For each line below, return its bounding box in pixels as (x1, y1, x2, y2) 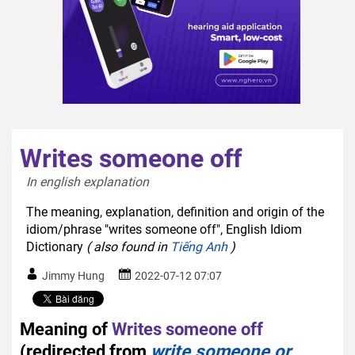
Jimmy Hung (42, 269, 105, 282)
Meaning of (20, 318, 108, 339)
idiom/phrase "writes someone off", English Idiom (26, 221, 302, 237)
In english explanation (26, 174, 155, 189)
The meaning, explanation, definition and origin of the (26, 204, 324, 219)
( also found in (86, 239, 170, 254)
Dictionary (26, 239, 86, 254)
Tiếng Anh (170, 239, 227, 254)
